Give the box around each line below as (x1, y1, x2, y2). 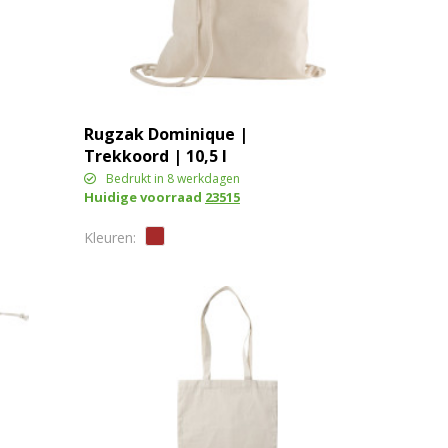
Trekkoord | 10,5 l (83, 144, 227, 167)
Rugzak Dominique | (83, 122, 248, 145)
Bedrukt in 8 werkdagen (105, 169, 240, 187)
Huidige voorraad (83, 187, 205, 206)
